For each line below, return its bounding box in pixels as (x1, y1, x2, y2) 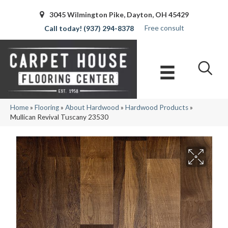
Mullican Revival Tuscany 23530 (10, 113, 108, 122)
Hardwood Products (125, 103, 188, 112)
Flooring (35, 103, 59, 112)
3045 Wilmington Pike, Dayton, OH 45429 (49, 10, 189, 19)
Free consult (145, 23, 184, 32)
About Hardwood (65, 103, 119, 112)
